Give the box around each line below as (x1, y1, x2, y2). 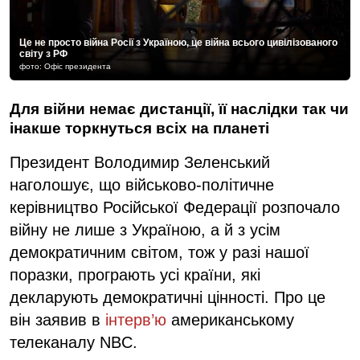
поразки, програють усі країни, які (10, 265, 260, 284)
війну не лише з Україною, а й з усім (10, 220, 280, 239)
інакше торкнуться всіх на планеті (10, 119, 269, 137)
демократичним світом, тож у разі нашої (10, 243, 309, 261)
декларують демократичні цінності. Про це (10, 288, 325, 306)
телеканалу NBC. (10, 333, 137, 351)
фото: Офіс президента (19, 61, 111, 71)
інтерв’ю (105, 310, 166, 329)
